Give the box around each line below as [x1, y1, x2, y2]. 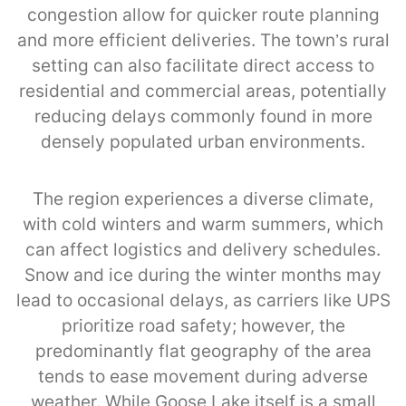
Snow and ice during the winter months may [24, 264, 382, 285]
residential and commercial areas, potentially [19, 80, 387, 101]
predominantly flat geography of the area [34, 340, 372, 362]
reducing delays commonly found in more [34, 105, 372, 127]
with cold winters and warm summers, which [23, 213, 383, 235]
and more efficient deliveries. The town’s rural [16, 29, 390, 51]
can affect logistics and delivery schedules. [25, 238, 381, 260]
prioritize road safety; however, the [61, 314, 345, 336]
